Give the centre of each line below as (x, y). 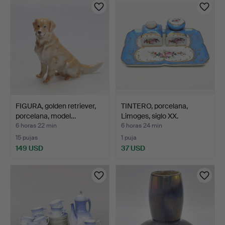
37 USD (133, 148)
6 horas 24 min (142, 125)
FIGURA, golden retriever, (56, 106)
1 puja (129, 137)
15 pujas (27, 137)
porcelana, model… (46, 116)
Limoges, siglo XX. (150, 116)
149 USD (29, 148)
